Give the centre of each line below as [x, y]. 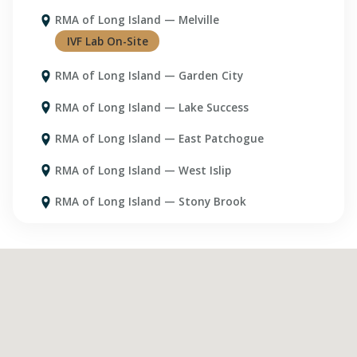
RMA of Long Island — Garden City [149, 76]
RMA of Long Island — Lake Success [152, 107]
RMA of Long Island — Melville [137, 20]
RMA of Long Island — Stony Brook [151, 201]
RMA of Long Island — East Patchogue [160, 139]
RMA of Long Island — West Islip [143, 170]
